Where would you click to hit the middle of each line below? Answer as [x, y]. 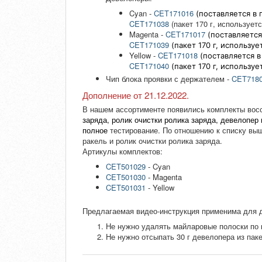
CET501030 [126, 177]
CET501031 [126, 188]
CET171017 [185, 35]
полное [95, 130]
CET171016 [174, 13]
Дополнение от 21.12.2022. [136, 95]
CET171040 [149, 66]
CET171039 [149, 45]
